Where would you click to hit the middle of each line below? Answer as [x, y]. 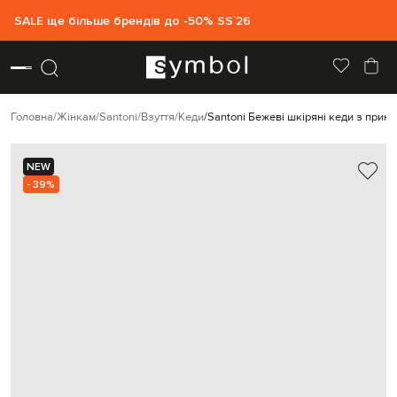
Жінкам [76, 117]
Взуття [158, 117]
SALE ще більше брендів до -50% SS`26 [132, 20]
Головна [32, 117]
